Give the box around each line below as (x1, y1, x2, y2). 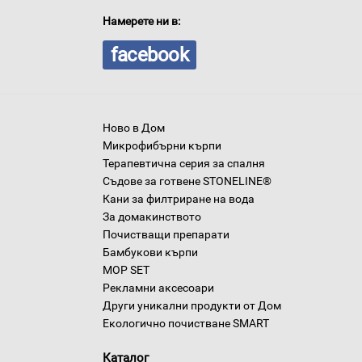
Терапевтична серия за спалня (103, 157, 265, 170)
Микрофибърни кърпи (103, 139, 221, 152)
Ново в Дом (103, 121, 165, 134)
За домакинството (103, 210, 201, 223)
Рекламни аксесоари (103, 281, 214, 294)
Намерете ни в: (103, 15, 180, 27)
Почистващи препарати (103, 228, 229, 241)
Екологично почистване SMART (103, 317, 269, 330)
